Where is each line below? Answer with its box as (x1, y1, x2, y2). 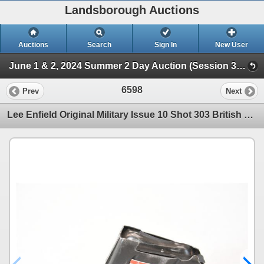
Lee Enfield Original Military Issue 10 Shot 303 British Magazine (244, 110, 253, 120)
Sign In (154, 41, 177, 49)
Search (87, 41, 111, 49)
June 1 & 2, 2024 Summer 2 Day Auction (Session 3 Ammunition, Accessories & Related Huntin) (236, 61, 246, 71)
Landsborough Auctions (65, 4, 199, 16)
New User (214, 41, 248, 49)
